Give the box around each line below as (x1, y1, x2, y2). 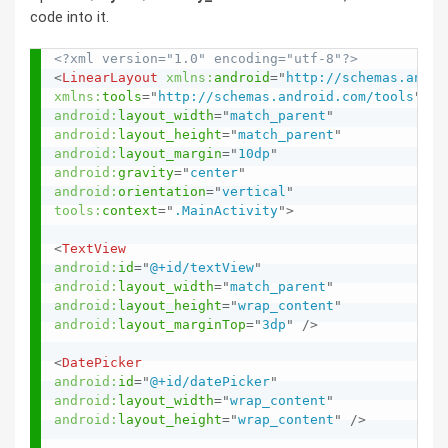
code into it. (30, 8, 109, 26)
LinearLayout (62, 70, 158, 85)
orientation (118, 184, 206, 199)
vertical (222, 184, 286, 199)
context (102, 203, 158, 218)
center (190, 165, 238, 180)
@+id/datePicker (150, 374, 270, 389)
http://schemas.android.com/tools (158, 89, 414, 104)
